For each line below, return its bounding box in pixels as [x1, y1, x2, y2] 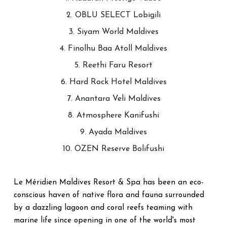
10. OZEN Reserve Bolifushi [63, 145, 164, 153]
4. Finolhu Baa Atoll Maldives [60, 45, 167, 53]
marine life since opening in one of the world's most [14, 217, 196, 224]
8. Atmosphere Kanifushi [68, 111, 159, 120]
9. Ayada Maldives [80, 128, 147, 136]
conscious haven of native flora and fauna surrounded [14, 192, 204, 199]
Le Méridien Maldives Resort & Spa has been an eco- [14, 179, 204, 186]
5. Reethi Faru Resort [74, 61, 153, 69]
